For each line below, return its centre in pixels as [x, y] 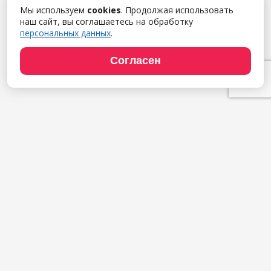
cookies [104, 10]
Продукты [135, 234]
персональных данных [65, 33]
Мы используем [54, 10]
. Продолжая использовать [177, 10]
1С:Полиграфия [135, 250]
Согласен [135, 61]
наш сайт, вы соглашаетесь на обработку [106, 21]
